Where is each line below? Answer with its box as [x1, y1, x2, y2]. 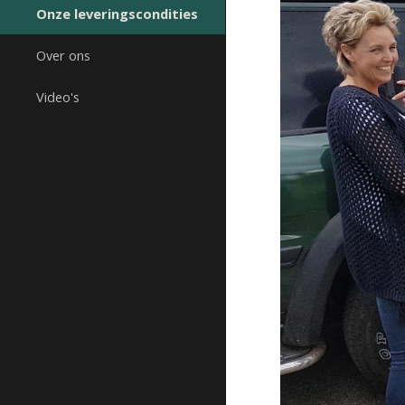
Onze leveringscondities [36, 5, 198, 23]
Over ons [36, 46, 90, 64]
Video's [36, 88, 80, 106]
